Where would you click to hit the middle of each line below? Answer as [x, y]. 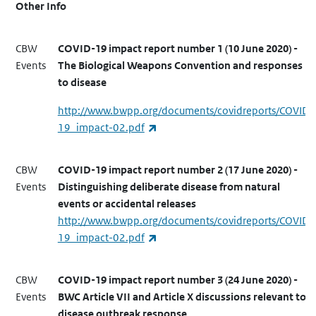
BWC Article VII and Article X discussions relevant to [182, 297]
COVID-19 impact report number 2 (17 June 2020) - [177, 170]
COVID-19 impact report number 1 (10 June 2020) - [177, 49]
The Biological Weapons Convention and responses [180, 66]
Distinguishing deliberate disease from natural [169, 187]
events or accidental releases [127, 204]
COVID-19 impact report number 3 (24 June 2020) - [177, 280]
